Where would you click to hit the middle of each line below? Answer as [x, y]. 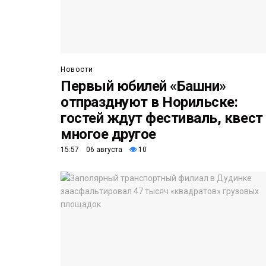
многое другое [108, 134]
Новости [77, 70]
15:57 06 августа [91, 150]
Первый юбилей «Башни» [143, 86]
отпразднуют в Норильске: [149, 102]
